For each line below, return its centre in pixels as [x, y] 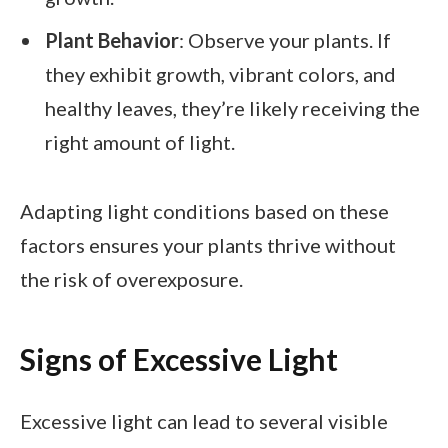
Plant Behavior [112, 40]
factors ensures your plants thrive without [208, 245]
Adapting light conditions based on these [204, 211]
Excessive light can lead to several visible [204, 421]
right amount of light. [140, 142]
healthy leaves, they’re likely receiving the [232, 108]
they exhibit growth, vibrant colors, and [220, 74]
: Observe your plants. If [285, 40]
